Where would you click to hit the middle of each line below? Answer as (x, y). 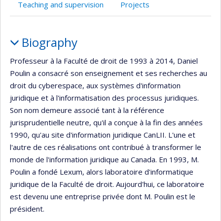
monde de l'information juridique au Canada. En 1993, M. (104, 159)
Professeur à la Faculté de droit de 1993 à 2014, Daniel (104, 61)
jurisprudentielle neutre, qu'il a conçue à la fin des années (106, 122)
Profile (30, 30)
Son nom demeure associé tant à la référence (87, 110)
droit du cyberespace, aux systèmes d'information (95, 85)
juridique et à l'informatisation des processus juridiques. (104, 98)
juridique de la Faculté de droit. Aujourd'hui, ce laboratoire (107, 184)
